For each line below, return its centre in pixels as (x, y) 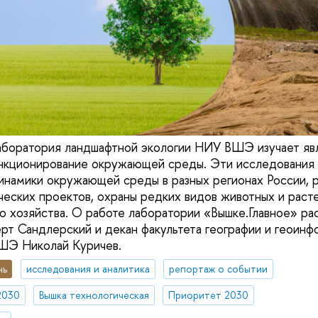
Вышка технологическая (94, 295)
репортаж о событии (218, 269)
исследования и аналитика (88, 269)
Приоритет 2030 (208, 295)
